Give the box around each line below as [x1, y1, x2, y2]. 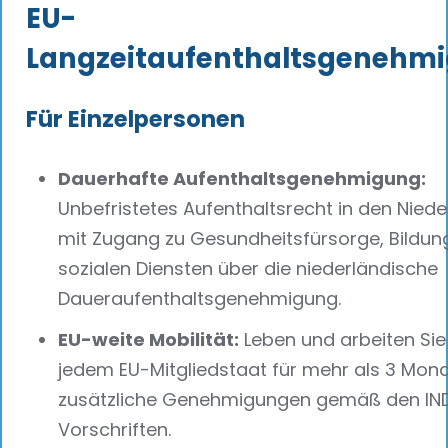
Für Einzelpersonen [26, 103, 245, 136]
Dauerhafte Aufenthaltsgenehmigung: [58, 166, 426, 192]
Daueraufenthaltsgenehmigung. [58, 286, 341, 312]
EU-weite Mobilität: [58, 326, 239, 352]
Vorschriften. [58, 416, 171, 442]
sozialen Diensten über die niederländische [58, 256, 438, 282]
